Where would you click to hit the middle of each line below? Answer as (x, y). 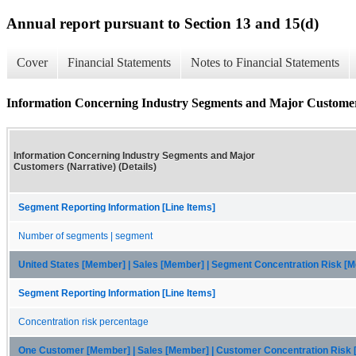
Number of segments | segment (85, 236)
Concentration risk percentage (83, 321)
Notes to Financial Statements (265, 63)
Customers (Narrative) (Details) (85, 166)
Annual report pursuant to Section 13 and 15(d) (163, 23)
